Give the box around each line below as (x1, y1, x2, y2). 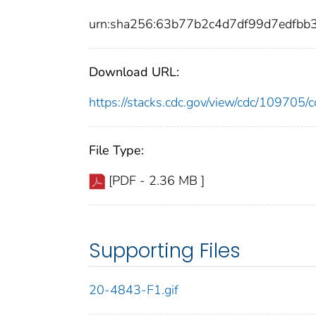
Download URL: (89, 63, 179, 81)
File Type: (89, 142, 144, 159)
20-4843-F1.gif (89, 281, 178, 299)
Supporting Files (89, 237, 241, 265)
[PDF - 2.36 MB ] (109, 172, 205, 190)
